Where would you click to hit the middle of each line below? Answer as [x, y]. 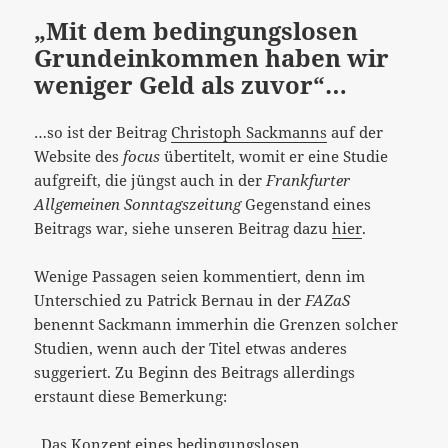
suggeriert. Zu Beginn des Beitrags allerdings [195, 372]
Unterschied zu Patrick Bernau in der [170, 300]
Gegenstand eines [306, 204]
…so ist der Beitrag [103, 132]
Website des [79, 156]
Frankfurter [308, 180]
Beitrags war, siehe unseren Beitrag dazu [183, 228]
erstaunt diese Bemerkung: [131, 396]
